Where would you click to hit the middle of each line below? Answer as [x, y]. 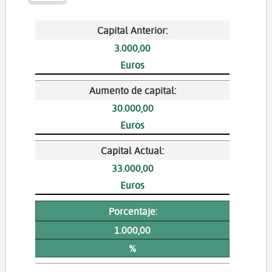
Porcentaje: [133, 211]
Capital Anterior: [133, 30]
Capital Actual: [133, 150]
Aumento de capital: [132, 90]
